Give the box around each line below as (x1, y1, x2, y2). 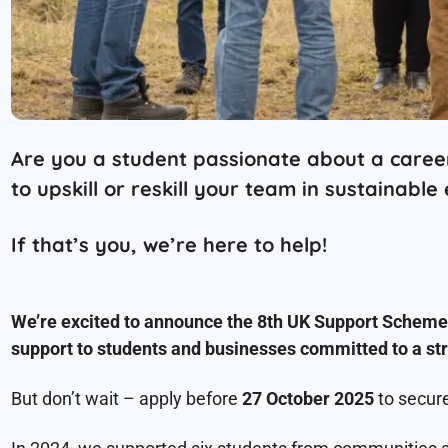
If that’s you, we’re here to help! (10, 231, 327, 257)
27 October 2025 (241, 387, 374, 409)
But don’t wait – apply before (10, 387, 242, 409)
